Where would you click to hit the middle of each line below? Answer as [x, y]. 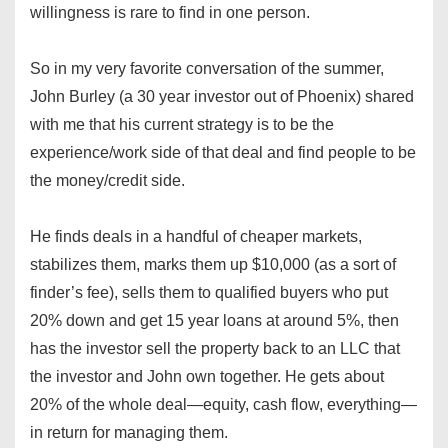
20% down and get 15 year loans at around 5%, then [214, 321]
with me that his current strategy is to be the [182, 125]
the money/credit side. [107, 181]
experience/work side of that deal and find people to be [223, 153]
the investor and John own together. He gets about [207, 377]
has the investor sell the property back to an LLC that [215, 349]
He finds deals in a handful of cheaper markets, [196, 237]
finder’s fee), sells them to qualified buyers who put [209, 293]
